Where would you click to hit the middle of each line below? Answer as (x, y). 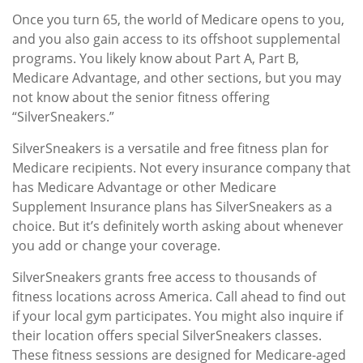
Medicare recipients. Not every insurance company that (181, 168)
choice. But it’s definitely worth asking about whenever (178, 226)
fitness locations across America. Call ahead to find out (179, 297)
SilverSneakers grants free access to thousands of (164, 277)
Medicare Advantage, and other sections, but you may (177, 78)
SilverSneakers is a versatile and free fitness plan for (171, 148)
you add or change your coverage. (116, 246)
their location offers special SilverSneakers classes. (167, 335)
